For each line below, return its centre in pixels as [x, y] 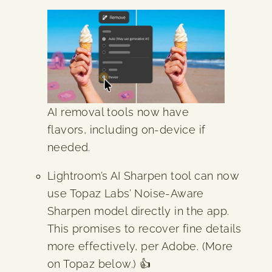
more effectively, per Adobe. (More [140, 246]
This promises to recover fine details [144, 228]
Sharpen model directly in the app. [138, 211]
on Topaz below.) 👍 [99, 263]
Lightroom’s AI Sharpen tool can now [143, 175]
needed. [69, 147]
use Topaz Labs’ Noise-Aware [126, 193]
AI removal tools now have [118, 112]
